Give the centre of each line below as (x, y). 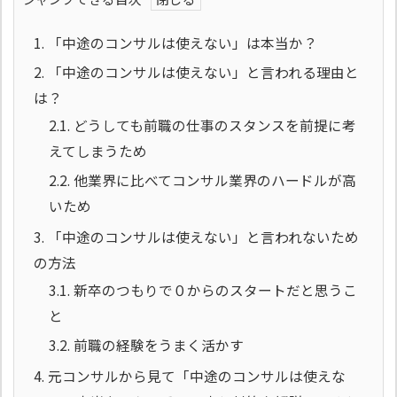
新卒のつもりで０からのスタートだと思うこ (214, 290)
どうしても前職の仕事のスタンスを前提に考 (213, 125)
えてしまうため (98, 151)
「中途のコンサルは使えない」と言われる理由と (202, 72)
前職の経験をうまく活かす (157, 345)
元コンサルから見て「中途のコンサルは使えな (195, 376)
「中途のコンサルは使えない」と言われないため (202, 237)
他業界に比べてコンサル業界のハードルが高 (213, 180)
